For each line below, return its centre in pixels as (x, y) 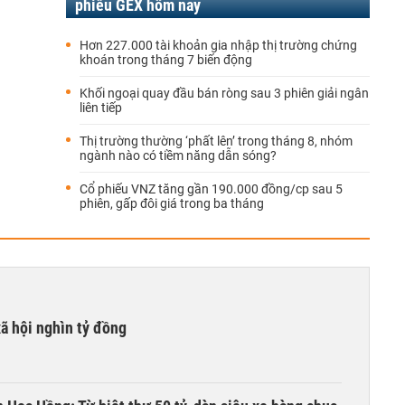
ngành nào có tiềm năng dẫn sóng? (178, 155)
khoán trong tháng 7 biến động (166, 60)
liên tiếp (101, 108)
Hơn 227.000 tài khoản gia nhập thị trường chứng (218, 45)
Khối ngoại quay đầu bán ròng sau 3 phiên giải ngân (224, 93)
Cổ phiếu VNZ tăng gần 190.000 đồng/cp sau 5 (211, 189)
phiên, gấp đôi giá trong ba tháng (172, 203)
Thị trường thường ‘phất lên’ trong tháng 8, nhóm (216, 141)
